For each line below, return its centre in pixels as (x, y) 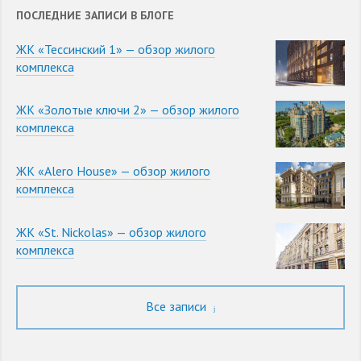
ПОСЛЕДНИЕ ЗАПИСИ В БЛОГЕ (95, 15)
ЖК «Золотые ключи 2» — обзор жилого (128, 110)
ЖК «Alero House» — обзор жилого (113, 170)
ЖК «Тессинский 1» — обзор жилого (116, 49)
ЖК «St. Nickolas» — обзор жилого (111, 232)
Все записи (178, 307)
